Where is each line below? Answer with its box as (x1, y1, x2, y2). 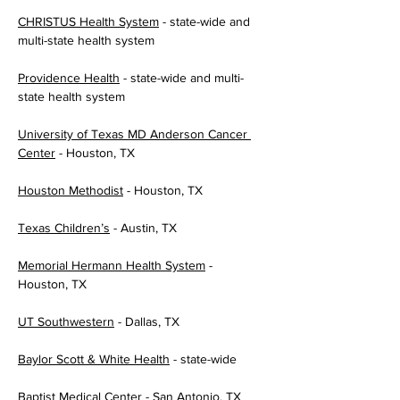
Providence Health (18, 71, 120, 85)
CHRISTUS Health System (18, 14, 159, 29)
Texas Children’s (18, 221, 110, 235)
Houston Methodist (18, 183, 123, 197)
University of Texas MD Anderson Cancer (18, 127, 251, 141)
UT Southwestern (18, 314, 114, 329)
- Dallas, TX (114, 314, 179, 329)
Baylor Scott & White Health (18, 352, 170, 366)
